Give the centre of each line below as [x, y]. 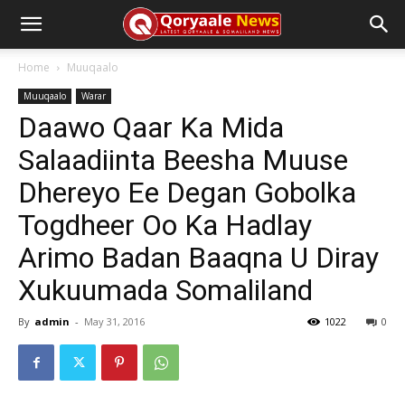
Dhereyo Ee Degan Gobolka [187, 193]
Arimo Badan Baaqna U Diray [198, 258]
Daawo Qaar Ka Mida [151, 127]
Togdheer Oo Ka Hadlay [165, 225]
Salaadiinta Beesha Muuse [183, 160]
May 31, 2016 [114, 321]
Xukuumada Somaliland [165, 290]
